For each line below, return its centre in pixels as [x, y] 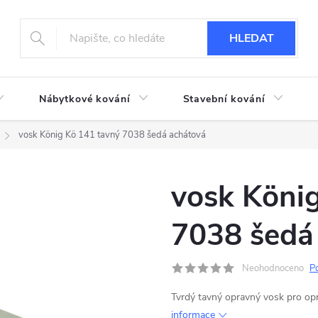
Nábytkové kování [84, 99]
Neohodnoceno [273, 268]
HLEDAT [251, 38]
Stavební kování [224, 99]
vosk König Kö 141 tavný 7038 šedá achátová [112, 135]
